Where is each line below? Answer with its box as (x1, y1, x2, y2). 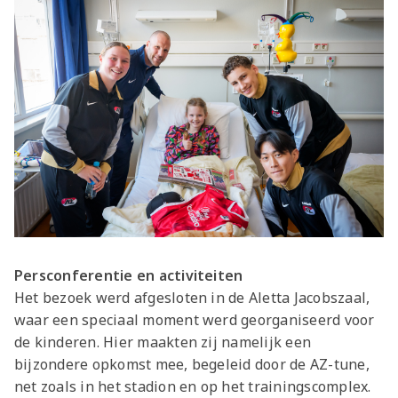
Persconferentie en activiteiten (14, 266, 243, 286)
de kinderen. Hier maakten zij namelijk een (14, 332, 312, 353)
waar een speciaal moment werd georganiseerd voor (14, 310, 375, 330)
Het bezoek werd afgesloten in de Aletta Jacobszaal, (14, 288, 370, 308)
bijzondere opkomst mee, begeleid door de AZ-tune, (14, 354, 370, 375)
